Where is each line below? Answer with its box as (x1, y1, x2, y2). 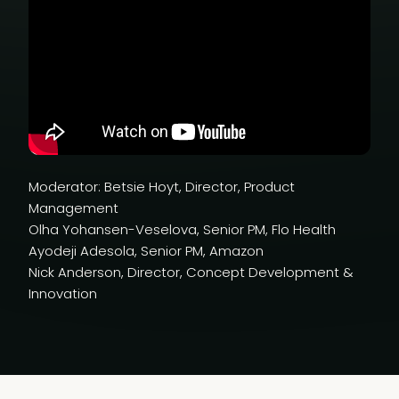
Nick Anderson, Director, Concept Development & (28, 263, 354, 281)
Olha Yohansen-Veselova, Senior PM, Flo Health (28, 220, 336, 239)
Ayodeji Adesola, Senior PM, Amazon (28, 241, 264, 260)
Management (28, 199, 118, 217)
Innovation (28, 284, 97, 303)
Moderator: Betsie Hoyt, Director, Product (28, 177, 295, 196)
